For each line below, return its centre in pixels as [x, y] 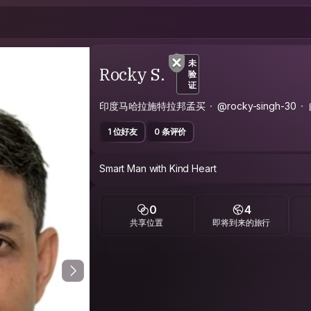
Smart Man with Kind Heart [158, 168]
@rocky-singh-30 [257, 106]
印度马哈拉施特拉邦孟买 [152, 106]
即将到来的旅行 [242, 222]
